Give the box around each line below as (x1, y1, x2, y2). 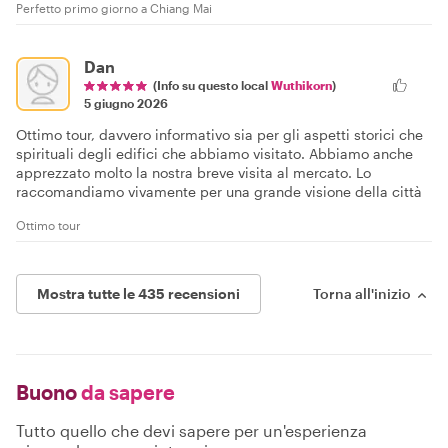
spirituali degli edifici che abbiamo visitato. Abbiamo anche (16, 144, 413, 162)
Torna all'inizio (313, 284, 411, 302)
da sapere (77, 379, 175, 404)
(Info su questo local (153, 77, 271, 92)
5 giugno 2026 (84, 95, 168, 110)
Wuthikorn (271, 77, 332, 92)
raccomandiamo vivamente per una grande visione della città (16, 182, 422, 200)
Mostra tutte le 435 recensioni (37, 284, 240, 302)
